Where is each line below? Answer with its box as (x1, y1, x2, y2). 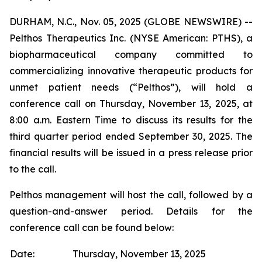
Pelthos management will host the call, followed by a (9, 189, 253, 201)
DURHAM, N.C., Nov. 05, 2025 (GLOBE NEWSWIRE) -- (9, 16, 253, 27)
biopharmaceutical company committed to (9, 49, 253, 60)
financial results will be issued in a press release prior (9, 147, 253, 158)
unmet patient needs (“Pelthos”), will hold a (9, 81, 253, 93)
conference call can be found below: (9, 222, 174, 233)
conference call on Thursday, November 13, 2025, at (9, 98, 253, 109)
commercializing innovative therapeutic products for (9, 65, 253, 77)
